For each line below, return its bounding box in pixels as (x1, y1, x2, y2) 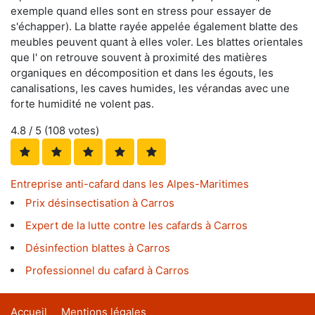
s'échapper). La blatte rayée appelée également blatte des (11, 20, 298, 34)
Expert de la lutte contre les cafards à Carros (25, 219, 247, 233)
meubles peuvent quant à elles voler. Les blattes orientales (11, 35, 303, 49)
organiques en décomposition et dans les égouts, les (11, 66, 274, 80)
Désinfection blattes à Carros (25, 241, 170, 255)
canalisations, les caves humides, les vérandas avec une (11, 82, 290, 96)
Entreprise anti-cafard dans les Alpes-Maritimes (11, 177, 249, 191)
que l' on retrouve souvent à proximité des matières (11, 51, 267, 65)
